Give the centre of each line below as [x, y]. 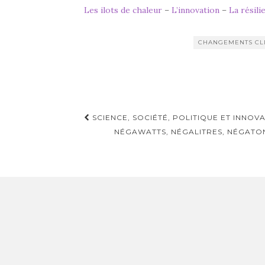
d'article [116, 137]
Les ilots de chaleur [124, 10]
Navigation [128, 119]
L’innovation [197, 10]
